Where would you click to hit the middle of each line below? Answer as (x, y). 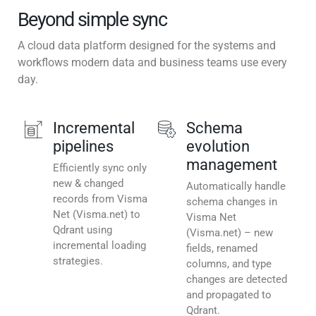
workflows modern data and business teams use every (152, 63)
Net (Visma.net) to (97, 215)
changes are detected (237, 280)
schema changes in (232, 202)
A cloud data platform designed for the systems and (147, 46)
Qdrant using (83, 230)
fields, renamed (222, 249)
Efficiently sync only (100, 168)
